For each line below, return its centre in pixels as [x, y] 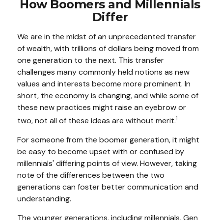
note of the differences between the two [91, 175]
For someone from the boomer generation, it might [108, 140]
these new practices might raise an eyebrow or [102, 107]
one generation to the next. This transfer [91, 60]
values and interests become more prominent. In [104, 84]
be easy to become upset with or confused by [101, 152]
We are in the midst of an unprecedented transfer [107, 37]
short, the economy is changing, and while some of [108, 96]
